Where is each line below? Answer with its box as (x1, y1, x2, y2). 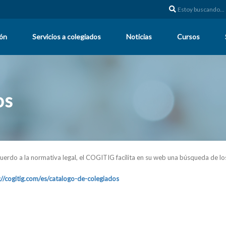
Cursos (177, 32, 200, 41)
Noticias (126, 32, 152, 41)
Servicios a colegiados (32, 32, 101, 41)
